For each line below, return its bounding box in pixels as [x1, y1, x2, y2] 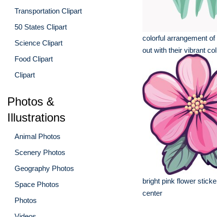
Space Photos [15, 180, 59, 188]
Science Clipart [15, 38, 62, 47]
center [142, 189, 162, 197]
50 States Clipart [15, 22, 67, 31]
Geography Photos [15, 164, 74, 172]
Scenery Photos [15, 148, 65, 156]
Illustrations [7, 110, 65, 124]
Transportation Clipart [15, 6, 82, 15]
